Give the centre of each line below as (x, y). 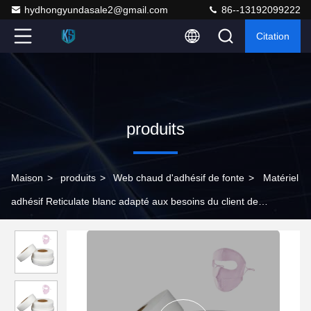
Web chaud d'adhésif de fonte (179, 178)
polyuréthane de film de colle (74, 225)
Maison (27, 178)
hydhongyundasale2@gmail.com (96, 10)
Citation (273, 36)
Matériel (281, 178)
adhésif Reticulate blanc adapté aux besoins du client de (135, 201)
